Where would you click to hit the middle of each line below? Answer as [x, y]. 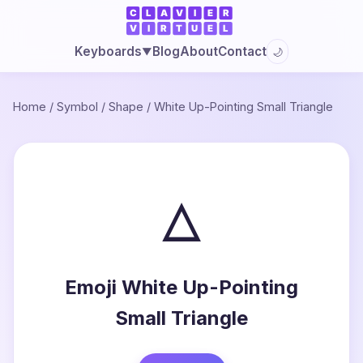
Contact [242, 51]
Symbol [77, 107]
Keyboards [108, 51]
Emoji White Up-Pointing [181, 287]
